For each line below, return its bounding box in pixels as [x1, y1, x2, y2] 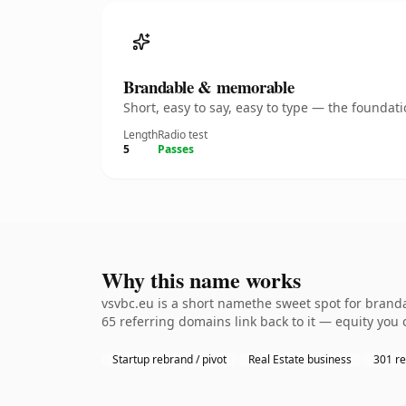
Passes [158, 141, 194, 157]
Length [123, 127, 158, 142]
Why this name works [101, 264, 301, 295]
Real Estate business [248, 352, 352, 367]
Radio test [158, 127, 208, 142]
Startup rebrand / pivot [112, 352, 227, 367]
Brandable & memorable [123, 74, 295, 99]
